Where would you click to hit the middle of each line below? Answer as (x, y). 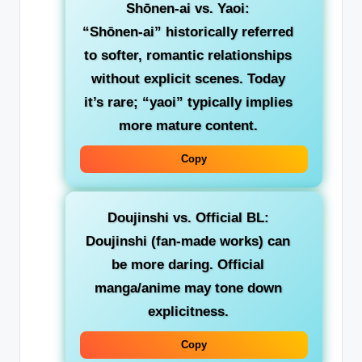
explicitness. (188, 311)
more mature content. (188, 125)
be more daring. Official (188, 264)
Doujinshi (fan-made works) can (188, 241)
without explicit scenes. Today (188, 78)
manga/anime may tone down (188, 288)
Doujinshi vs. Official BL (185, 217)
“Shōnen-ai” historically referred (188, 32)
